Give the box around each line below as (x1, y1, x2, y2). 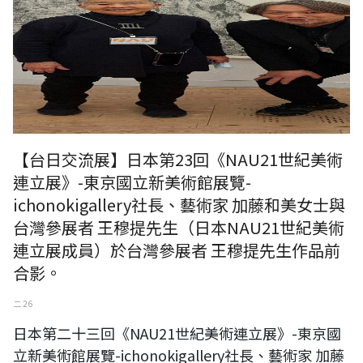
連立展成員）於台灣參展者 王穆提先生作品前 (13, 238, 340, 263)
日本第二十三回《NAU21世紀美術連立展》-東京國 (13, 322, 341, 344)
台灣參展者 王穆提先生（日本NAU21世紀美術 (13, 216, 344, 240)
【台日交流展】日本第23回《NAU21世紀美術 (13, 147, 343, 172)
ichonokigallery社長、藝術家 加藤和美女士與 (13, 193, 345, 217)
